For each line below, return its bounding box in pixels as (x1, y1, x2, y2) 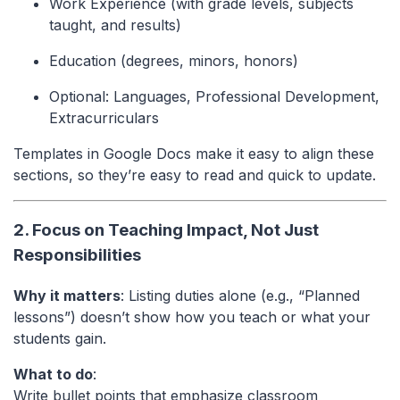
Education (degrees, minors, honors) (49, 51, 298, 70)
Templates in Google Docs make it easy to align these (13, 144, 374, 162)
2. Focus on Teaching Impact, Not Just (13, 220, 319, 241)
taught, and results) (49, 15, 181, 34)
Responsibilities (13, 245, 141, 266)
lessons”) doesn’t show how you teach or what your (13, 307, 371, 326)
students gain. (13, 329, 106, 347)
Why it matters (13, 286, 121, 304)
